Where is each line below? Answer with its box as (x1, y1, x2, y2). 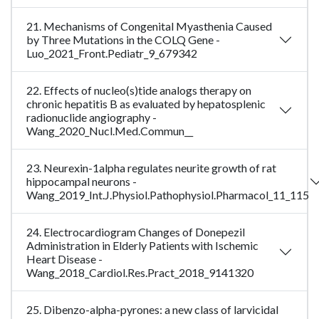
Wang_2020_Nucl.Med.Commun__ (26, 124, 193, 138)
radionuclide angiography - (26, 110, 157, 125)
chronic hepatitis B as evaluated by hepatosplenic (26, 97, 266, 111)
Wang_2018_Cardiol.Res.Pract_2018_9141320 (26, 266, 253, 280)
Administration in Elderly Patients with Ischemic (26, 239, 258, 253)
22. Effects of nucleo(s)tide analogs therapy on (26, 83, 251, 98)
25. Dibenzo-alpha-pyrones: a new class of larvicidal (26, 303, 278, 317)
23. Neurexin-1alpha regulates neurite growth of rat (26, 161, 276, 175)
